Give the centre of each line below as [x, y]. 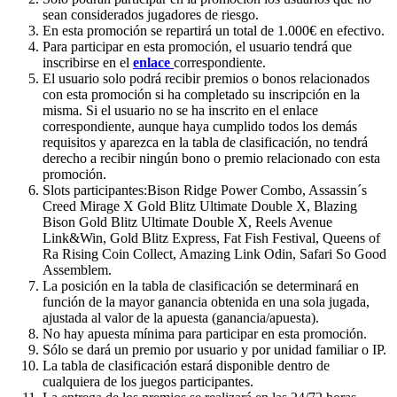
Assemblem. [77, 270]
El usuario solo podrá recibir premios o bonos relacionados [206, 79]
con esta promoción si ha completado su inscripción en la [201, 95]
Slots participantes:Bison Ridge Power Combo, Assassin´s [205, 191]
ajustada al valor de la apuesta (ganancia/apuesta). [181, 318]
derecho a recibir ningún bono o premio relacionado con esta [211, 159]
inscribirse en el [88, 63]
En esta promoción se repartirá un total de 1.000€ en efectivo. [214, 31]
